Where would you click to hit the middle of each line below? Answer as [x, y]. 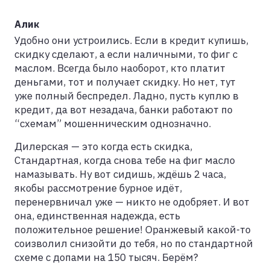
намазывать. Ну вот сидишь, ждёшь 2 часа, [120, 174]
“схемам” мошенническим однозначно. [113, 124]
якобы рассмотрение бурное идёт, [98, 188]
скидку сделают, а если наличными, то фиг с [126, 55]
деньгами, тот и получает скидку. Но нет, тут [125, 82]
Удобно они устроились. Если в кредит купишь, [131, 41]
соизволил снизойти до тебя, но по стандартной [134, 244]
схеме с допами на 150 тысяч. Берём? [106, 258]
